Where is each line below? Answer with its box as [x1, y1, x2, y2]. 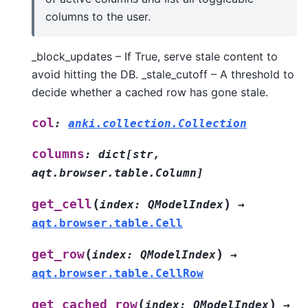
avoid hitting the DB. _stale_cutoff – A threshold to [32, 67, 294, 81]
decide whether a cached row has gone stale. [32, 85, 268, 99]
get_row [32, 247, 85, 261]
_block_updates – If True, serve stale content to [32, 49, 278, 63]
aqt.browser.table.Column [32, 166, 197, 179]
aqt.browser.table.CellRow [32, 266, 203, 280]
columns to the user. [45, 9, 151, 23]
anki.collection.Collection [68, 116, 247, 130]
